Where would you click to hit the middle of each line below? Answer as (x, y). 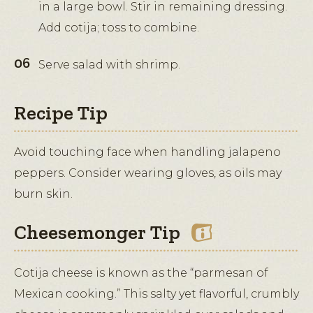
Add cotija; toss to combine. (119, 28)
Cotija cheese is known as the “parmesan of (141, 273)
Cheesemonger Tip (97, 233)
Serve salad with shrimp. (109, 65)
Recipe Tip (61, 113)
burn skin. (43, 194)
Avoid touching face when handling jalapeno (147, 152)
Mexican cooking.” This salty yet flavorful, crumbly (156, 294)
